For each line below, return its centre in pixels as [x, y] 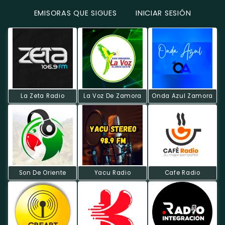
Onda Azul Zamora [183, 96]
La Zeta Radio [43, 96]
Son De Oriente [43, 173]
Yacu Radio [113, 173]
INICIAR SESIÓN [163, 13]
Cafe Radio [182, 173]
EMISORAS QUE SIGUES [75, 13]
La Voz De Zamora [113, 96]
